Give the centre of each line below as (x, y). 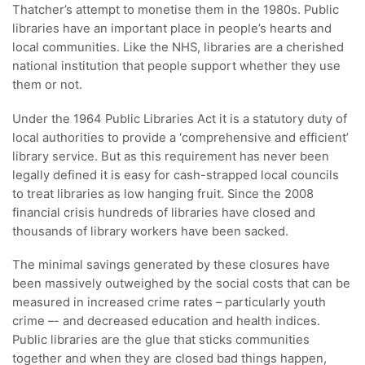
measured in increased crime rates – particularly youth (169, 303)
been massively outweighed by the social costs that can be (181, 284)
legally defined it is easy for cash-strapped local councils (176, 175)
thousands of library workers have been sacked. (150, 231)
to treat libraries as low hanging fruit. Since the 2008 (163, 193)
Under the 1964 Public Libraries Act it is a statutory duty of (180, 119)
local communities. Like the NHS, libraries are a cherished (178, 47)
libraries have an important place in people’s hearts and (172, 28)
